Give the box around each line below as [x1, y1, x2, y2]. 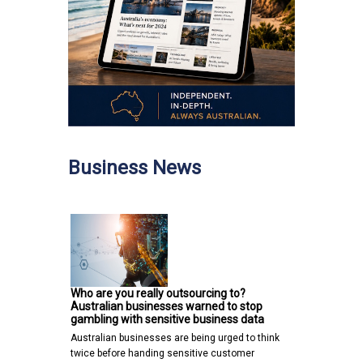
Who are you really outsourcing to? [70, 287, 246, 301]
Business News [68, 156, 201, 180]
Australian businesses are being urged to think [70, 332, 280, 344]
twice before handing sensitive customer [70, 348, 254, 360]
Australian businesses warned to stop [70, 300, 263, 314]
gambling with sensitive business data [70, 313, 264, 327]
